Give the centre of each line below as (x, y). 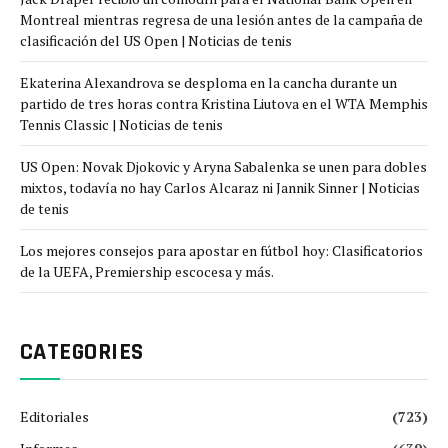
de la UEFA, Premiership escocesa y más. (147, 271)
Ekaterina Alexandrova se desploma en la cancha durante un (208, 82)
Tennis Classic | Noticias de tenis (121, 124)
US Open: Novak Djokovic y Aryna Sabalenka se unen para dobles (223, 166)
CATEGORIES (82, 351)
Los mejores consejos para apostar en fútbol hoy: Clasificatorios (221, 250)
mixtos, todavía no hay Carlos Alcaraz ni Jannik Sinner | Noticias (220, 187)
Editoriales (54, 416)
